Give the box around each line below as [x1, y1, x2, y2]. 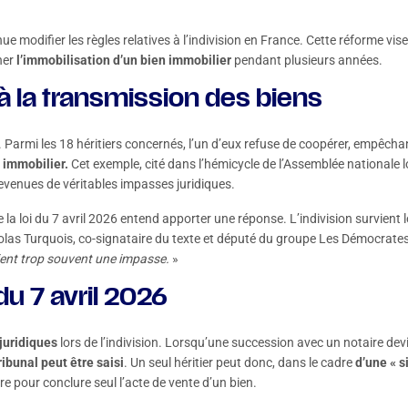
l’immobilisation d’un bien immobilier [16, 53, 231, 67]
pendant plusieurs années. [231, 53, 382, 67]
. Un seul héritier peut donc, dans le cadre [124, 355, 355, 370]
